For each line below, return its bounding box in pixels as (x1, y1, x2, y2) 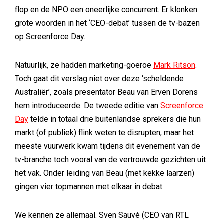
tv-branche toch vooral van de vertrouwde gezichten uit (15, 155, 206, 164)
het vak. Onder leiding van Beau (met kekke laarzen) (15, 168, 194, 178)
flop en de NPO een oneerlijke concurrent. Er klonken (15, 5, 197, 14)
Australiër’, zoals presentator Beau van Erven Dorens (15, 87, 198, 97)
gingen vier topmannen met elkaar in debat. (15, 182, 164, 191)
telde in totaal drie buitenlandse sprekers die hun (28, 114, 201, 124)
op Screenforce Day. (15, 32, 85, 41)
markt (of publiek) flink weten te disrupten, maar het (15, 128, 194, 137)
